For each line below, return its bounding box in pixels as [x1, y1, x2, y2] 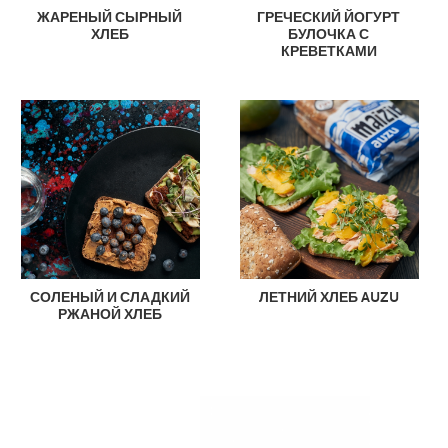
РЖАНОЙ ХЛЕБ [57, 306, 162, 324]
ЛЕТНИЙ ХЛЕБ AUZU [258, 289, 399, 307]
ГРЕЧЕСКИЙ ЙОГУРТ [257, 8, 401, 26]
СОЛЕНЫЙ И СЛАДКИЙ [29, 289, 190, 307]
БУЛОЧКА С [288, 25, 370, 43]
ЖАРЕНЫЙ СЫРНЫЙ [37, 8, 183, 26]
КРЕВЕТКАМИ [280, 42, 377, 60]
